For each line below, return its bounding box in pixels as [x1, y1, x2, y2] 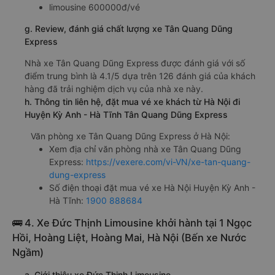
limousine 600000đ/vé [49, 2, 140, 13]
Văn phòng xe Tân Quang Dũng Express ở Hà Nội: [31, 131, 230, 142]
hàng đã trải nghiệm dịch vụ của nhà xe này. [25, 83, 203, 95]
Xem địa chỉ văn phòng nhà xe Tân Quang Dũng [49, 144, 241, 155]
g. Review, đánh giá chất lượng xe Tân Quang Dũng [25, 23, 233, 34]
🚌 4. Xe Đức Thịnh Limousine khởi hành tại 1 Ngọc [12, 217, 252, 230]
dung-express [49, 169, 106, 180]
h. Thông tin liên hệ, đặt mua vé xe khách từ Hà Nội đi [25, 96, 240, 107]
